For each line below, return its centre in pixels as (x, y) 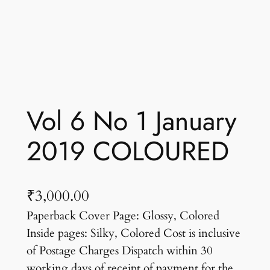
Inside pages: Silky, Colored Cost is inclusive (133, 233)
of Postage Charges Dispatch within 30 (119, 250)
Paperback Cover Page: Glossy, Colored (123, 215)
